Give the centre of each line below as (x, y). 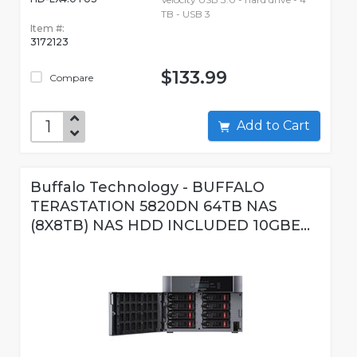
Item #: (47, 29)
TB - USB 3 (185, 14)
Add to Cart (296, 126)
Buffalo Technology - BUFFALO (147, 188)
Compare (70, 78)
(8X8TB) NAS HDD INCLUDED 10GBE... (170, 226)
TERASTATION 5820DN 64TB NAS (154, 207)
